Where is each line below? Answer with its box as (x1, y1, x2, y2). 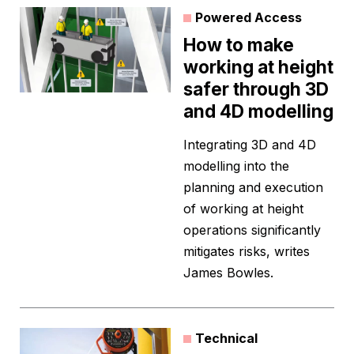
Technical (195, 330, 258, 347)
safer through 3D (183, 78, 329, 100)
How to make (183, 34, 294, 56)
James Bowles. (183, 265, 273, 281)
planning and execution (183, 179, 323, 196)
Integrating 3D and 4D (183, 137, 316, 153)
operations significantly (183, 222, 321, 239)
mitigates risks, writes (183, 243, 310, 260)
